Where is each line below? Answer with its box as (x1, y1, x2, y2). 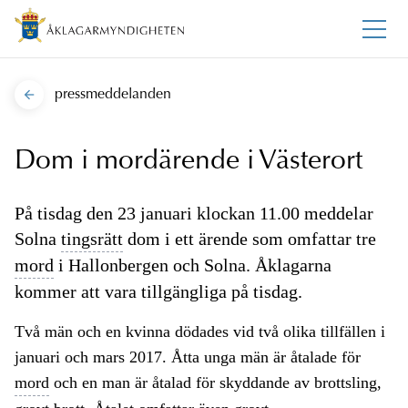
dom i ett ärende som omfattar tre (123, 229, 376, 250)
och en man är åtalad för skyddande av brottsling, (49, 373, 382, 393)
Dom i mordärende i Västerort (15, 148, 362, 177)
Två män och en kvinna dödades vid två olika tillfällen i (15, 322, 385, 342)
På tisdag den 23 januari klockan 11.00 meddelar (15, 203, 373, 224)
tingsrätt (61, 229, 123, 250)
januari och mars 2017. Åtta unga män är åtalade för (15, 348, 361, 367)
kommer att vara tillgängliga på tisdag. (15, 281, 302, 302)
